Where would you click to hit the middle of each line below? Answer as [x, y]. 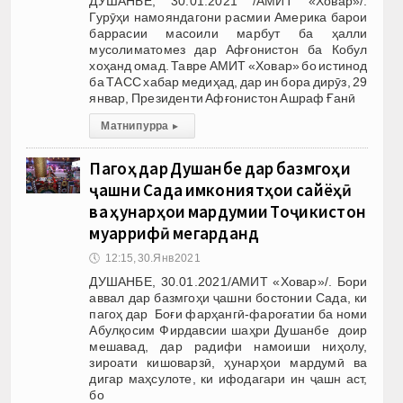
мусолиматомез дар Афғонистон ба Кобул [228, 49]
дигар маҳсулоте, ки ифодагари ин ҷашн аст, [228, 378]
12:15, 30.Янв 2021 [152, 258]
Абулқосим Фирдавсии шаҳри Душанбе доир [228, 330]
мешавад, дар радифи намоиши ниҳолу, [228, 346]
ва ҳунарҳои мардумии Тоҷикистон [228, 211]
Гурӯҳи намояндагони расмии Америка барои [228, 17]
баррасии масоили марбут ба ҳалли [228, 33]
